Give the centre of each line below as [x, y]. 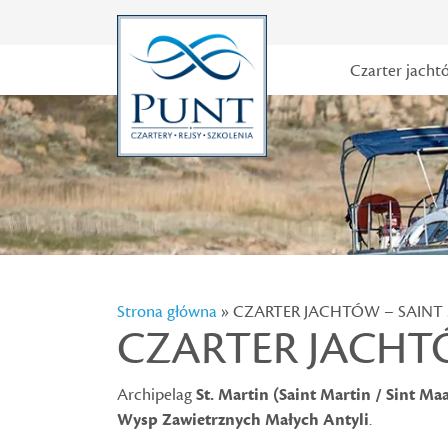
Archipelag [156, 395]
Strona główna [167, 312]
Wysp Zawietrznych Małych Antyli [243, 420]
